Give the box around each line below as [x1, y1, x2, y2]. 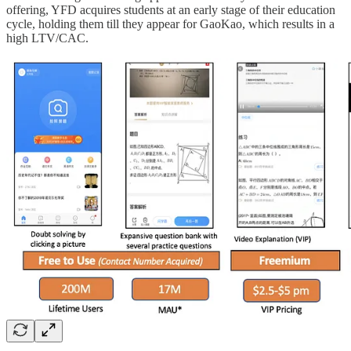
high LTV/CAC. [6, 31, 89, 45]
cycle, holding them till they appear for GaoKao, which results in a [6, 16, 335, 31]
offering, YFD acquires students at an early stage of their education [6, 2, 335, 16]
